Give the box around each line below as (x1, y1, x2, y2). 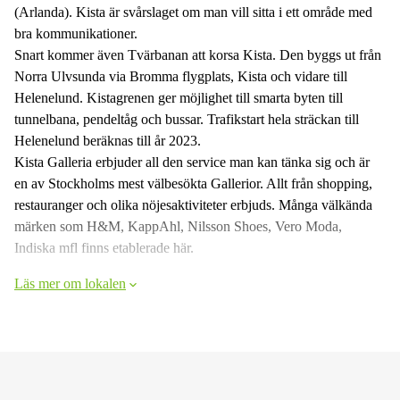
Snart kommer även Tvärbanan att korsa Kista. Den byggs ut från (14, 46, 381, 62)
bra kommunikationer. (14, 25, 137, 41)
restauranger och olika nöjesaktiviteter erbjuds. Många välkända (14, 196, 372, 212)
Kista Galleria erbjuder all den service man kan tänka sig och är (14, 154, 370, 170)
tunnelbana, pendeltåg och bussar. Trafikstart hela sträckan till (14, 111, 359, 127)
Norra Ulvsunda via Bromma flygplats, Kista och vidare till (14, 68, 347, 84)
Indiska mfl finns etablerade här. (14, 239, 194, 255)
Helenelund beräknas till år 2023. (14, 132, 201, 148)
